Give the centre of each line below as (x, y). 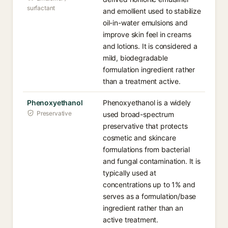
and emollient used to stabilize (152, 11)
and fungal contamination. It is (152, 161)
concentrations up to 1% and (149, 184)
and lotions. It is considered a (150, 46)
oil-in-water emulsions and (145, 23)
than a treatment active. (142, 81)
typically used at (130, 173)
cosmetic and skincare (139, 138)
